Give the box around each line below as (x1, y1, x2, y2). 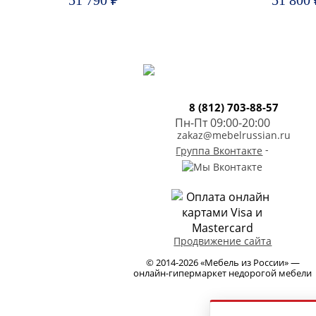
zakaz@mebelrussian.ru (177, 128, 291, 142)
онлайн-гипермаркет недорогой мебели (133, 266, 312, 279)
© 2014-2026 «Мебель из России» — (145, 255, 300, 269)
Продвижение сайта (174, 233, 272, 248)
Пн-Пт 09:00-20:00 (175, 115, 270, 130)
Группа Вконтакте (176, 143, 263, 157)
